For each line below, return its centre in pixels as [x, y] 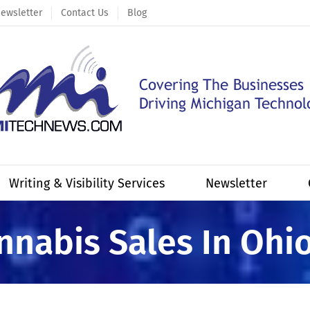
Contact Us [85, 13]
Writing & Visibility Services [86, 183]
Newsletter [236, 183]
